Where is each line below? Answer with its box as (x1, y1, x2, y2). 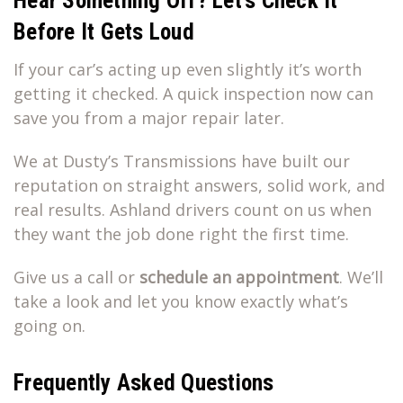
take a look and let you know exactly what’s (13, 291, 348, 312)
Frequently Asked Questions (13, 369, 274, 396)
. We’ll (339, 266, 383, 288)
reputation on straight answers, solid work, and (13, 175, 385, 196)
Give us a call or (13, 266, 135, 288)
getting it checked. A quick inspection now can (13, 83, 373, 104)
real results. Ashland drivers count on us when (13, 199, 372, 220)
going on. (13, 315, 85, 336)
